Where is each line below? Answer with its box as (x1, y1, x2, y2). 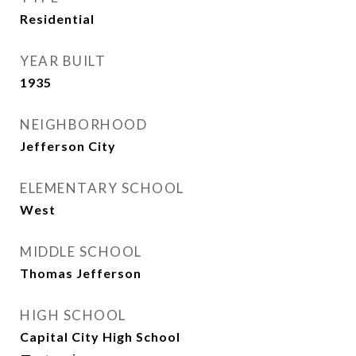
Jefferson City (20, 138, 116, 153)
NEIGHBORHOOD (20, 116, 147, 133)
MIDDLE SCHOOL (20, 243, 142, 260)
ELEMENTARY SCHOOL (20, 180, 184, 196)
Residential (20, 11, 95, 26)
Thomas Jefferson (20, 265, 141, 281)
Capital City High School (20, 329, 180, 344)
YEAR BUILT (20, 52, 106, 69)
